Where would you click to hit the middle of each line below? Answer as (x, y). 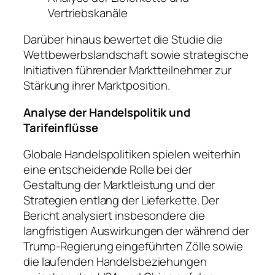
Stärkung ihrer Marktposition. (97, 86)
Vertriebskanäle (88, 13)
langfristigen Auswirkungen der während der (136, 231)
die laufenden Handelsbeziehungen (115, 262)
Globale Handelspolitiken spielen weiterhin (132, 154)
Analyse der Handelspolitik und (107, 112)
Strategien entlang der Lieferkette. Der (122, 200)
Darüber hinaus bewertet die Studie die (123, 40)
